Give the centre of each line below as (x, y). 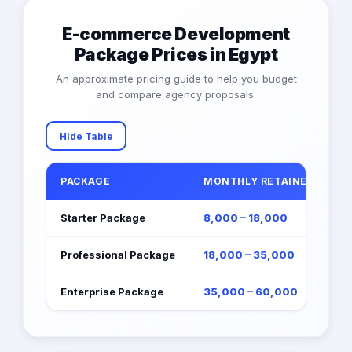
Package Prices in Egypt (176, 55)
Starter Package (103, 218)
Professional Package (118, 255)
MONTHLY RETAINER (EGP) (276, 181)
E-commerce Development (176, 34)
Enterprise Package (112, 292)
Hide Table (86, 136)
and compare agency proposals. (176, 95)
